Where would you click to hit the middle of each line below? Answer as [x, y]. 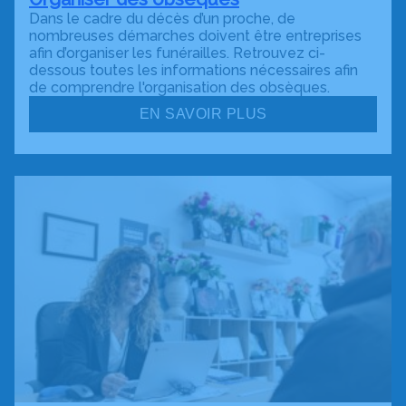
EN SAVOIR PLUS [203, 114]
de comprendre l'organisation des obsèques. [179, 87]
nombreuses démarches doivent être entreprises [195, 36]
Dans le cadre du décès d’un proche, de [162, 19]
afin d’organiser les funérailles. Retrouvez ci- [177, 53]
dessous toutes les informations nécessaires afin [193, 70]
